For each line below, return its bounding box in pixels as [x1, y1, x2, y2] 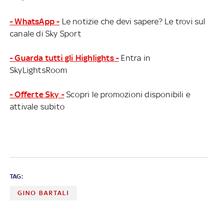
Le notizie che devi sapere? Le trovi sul [59, 17, 206, 27]
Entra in [119, 53, 151, 63]
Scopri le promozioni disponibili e [64, 90, 190, 100]
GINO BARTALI [18, 189, 69, 197]
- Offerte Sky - [10, 90, 64, 100]
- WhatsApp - [10, 17, 60, 27]
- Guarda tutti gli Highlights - [10, 53, 119, 63]
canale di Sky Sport [10, 29, 81, 39]
